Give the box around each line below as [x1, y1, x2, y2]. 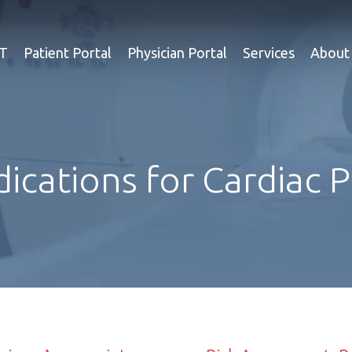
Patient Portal [24, 44, 112, 60]
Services [243, 44, 295, 60]
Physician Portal [127, 44, 227, 60]
